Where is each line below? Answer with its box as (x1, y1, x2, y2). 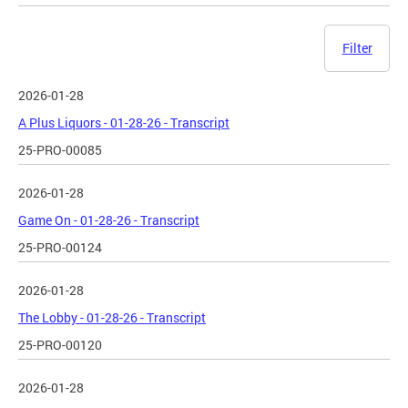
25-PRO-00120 (18, 336, 102, 354)
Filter (342, 39, 372, 57)
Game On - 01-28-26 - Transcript (18, 211, 199, 229)
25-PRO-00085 (18, 141, 102, 159)
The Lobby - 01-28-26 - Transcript (18, 309, 206, 327)
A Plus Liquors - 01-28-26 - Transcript (18, 114, 229, 132)
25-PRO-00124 (18, 239, 102, 257)
